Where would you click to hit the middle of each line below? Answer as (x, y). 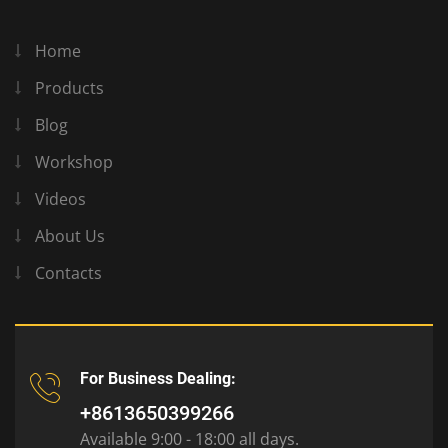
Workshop (74, 162)
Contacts (68, 273)
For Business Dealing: (158, 379)
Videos (60, 199)
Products (69, 88)
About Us (70, 236)
